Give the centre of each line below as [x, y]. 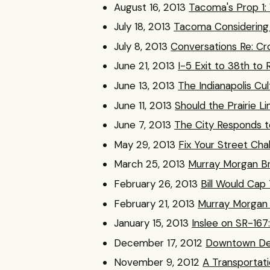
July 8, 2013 [141, 46]
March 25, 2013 [150, 164]
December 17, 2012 [159, 243]
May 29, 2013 [145, 144]
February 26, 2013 [156, 184]
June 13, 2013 [145, 86]
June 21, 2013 [145, 66]
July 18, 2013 [143, 27]
